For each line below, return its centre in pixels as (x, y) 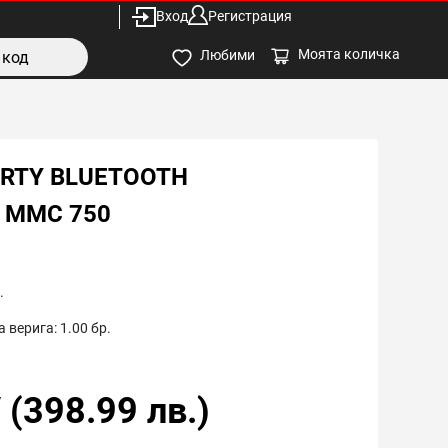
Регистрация (250, 16)
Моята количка (349, 53)
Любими (227, 55)
